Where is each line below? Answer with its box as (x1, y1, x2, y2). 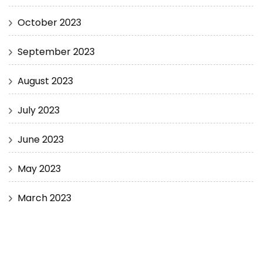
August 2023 (18, 74, 73, 88)
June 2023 (18, 133, 64, 146)
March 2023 (18, 191, 71, 205)
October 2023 (18, 16, 81, 29)
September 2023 (18, 45, 95, 58)
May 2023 (18, 162, 61, 175)
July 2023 (18, 104, 60, 117)
